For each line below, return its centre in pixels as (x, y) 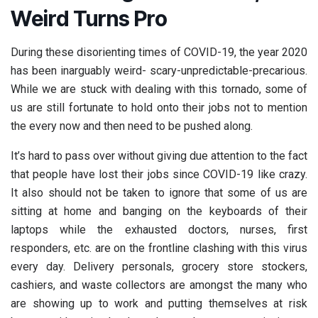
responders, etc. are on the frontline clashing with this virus (159, 248)
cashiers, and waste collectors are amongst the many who (159, 285)
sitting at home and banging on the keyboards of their (159, 211)
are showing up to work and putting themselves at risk (159, 303)
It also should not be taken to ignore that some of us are (159, 192)
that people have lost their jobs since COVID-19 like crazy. (159, 174)
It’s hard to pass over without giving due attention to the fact (159, 155)
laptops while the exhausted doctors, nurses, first (159, 229)
